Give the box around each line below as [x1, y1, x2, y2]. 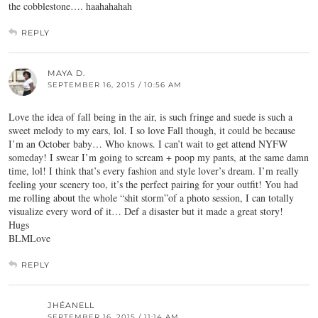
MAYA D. [48, 68, 85, 79]
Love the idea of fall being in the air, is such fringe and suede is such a [9, 110, 292, 124]
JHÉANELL [48, 300, 94, 311]
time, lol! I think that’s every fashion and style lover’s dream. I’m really [9, 164, 299, 178]
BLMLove [9, 231, 50, 246]
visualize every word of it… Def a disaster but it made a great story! [9, 204, 283, 219]
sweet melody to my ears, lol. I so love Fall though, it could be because [9, 124, 295, 138]
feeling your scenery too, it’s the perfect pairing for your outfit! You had [9, 177, 298, 192]
